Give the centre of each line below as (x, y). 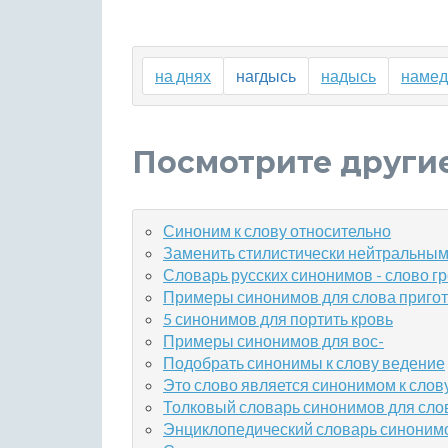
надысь (348, 75)
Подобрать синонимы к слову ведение (304, 362)
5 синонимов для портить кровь (278, 318)
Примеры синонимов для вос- (273, 340)
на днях (183, 75)
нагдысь (266, 75)
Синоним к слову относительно (277, 230)
